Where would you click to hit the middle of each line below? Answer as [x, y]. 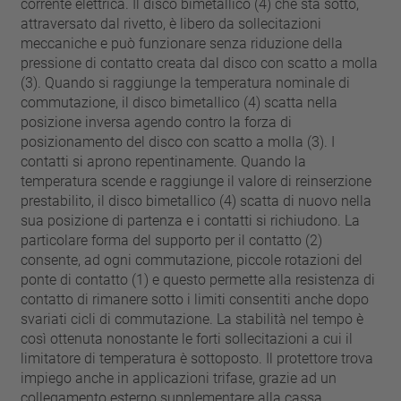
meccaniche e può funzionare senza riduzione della [182, 43]
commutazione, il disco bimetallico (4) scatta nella [179, 102]
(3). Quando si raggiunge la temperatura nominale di [186, 83]
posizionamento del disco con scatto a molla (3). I [178, 142]
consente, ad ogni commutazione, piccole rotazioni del [192, 260]
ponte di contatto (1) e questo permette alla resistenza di [198, 280]
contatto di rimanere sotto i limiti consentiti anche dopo [195, 299]
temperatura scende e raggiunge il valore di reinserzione [196, 181]
